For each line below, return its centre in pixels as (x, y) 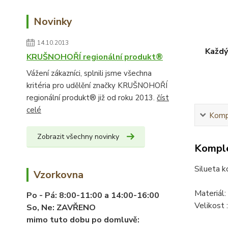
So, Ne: (41, 208)
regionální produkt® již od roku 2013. (92, 98)
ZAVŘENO (76, 208)
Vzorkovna (59, 175)
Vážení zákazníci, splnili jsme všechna (89, 73)
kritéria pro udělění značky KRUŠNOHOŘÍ (97, 85)
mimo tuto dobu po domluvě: (83, 220)
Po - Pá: (43, 195)
